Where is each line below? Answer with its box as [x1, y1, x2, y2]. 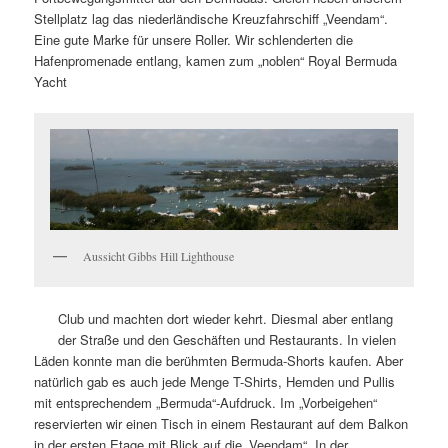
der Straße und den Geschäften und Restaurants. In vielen [58, 330, 397, 350]
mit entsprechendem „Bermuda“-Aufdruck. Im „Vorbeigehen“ [34, 393, 378, 413]
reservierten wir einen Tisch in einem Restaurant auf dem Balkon [34, 414, 409, 434]
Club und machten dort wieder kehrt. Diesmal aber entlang [58, 309, 394, 329]
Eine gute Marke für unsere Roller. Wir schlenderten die [34, 29, 354, 49]
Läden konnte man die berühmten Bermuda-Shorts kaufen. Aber [34, 351, 404, 371]
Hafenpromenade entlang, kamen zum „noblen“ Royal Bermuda [34, 50, 398, 70]
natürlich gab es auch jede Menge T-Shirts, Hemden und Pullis [34, 372, 396, 392]
